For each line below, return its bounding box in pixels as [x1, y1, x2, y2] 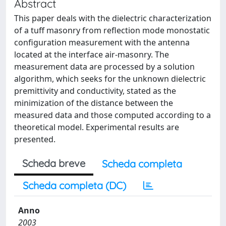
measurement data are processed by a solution [14, 61, 195, 72]
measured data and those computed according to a [14, 109, 211, 121]
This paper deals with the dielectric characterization [14, 13, 211, 24]
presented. [14, 134, 55, 145]
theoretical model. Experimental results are [14, 122, 179, 133]
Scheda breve [22, 157, 85, 169]
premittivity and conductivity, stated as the [14, 85, 176, 96]
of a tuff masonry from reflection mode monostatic [14, 25, 210, 36]
